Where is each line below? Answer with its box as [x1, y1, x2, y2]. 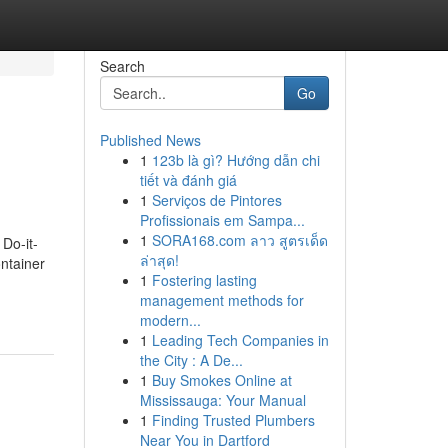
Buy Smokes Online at [151, 370, 292, 390]
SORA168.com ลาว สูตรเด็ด [151, 230, 328, 250]
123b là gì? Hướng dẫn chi [151, 150, 320, 170]
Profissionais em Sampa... [139, 210, 305, 230]
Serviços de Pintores [151, 190, 282, 210]
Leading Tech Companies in [151, 330, 329, 350]
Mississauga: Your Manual [139, 390, 306, 410]
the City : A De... [139, 350, 243, 370]
